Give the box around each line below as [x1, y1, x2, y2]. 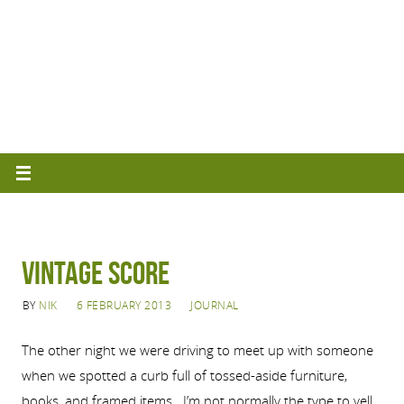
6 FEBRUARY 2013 [76, 297, 172, 313]
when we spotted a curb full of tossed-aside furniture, [21, 365, 347, 384]
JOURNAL [190, 297, 239, 313]
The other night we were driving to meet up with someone [21, 340, 373, 359]
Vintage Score [21, 254, 170, 290]
